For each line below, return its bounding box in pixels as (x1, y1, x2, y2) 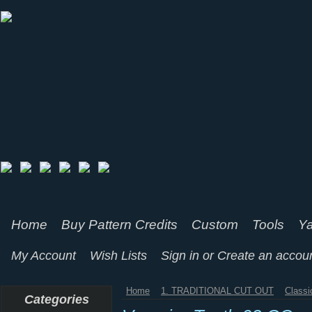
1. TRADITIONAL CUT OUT (161, 286, 274, 296)
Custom (192, 217, 238, 232)
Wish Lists (90, 249, 147, 263)
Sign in (161, 249, 199, 263)
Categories (24, 292, 89, 306)
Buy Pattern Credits (61, 217, 178, 232)
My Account (11, 249, 76, 263)
